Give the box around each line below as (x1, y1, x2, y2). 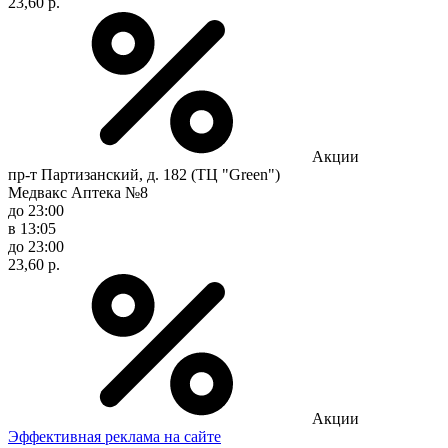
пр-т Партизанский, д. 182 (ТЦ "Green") (8, 165, 280, 183)
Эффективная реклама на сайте (8, 427, 221, 445)
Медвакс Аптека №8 (8, 183, 148, 201)
